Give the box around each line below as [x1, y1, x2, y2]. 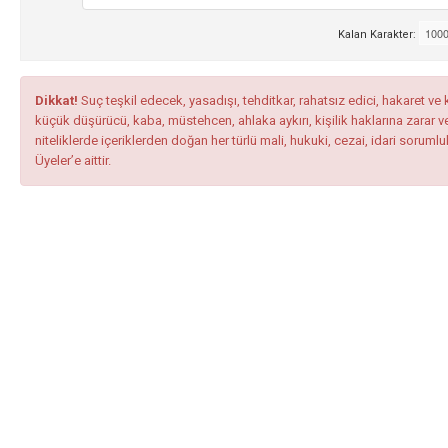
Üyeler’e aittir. [35, 152, 111, 168]
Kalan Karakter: [338, 27, 420, 41]
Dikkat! [35, 92, 78, 108]
